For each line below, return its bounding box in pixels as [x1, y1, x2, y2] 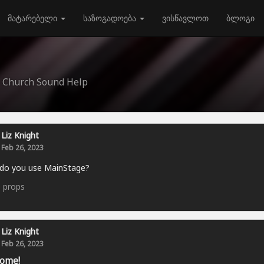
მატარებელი [8, 12, 60, 24]
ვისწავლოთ [162, 12, 209, 24]
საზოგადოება [83, 12, 138, 24]
